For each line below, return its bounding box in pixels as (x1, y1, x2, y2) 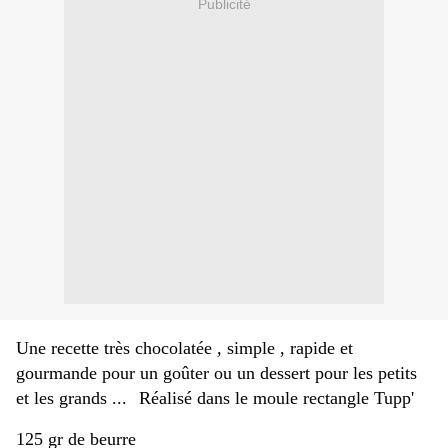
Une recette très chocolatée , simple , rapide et (16, 338, 353, 359)
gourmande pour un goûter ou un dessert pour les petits (16, 363, 417, 384)
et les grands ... (16, 388, 127, 409)
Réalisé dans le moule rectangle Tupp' (139, 388, 414, 409)
